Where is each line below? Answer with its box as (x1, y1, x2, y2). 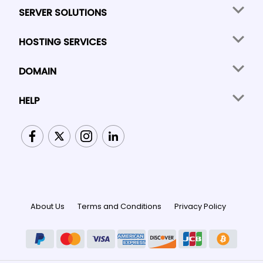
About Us (31, 201, 65, 211)
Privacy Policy (174, 201, 226, 211)
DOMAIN (19, 64, 56, 78)
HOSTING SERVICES (19, 35, 107, 49)
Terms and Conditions (77, 201, 161, 211)
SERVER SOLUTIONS (19, 5, 107, 19)
